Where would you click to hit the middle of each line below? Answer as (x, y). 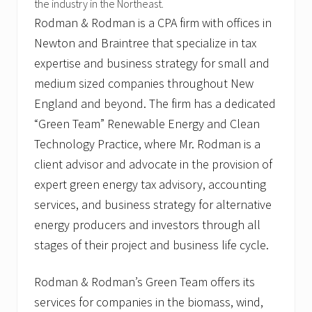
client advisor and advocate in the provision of (153, 164)
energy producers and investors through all (147, 225)
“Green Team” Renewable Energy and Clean (147, 124)
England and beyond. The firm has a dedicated (155, 104)
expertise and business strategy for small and (152, 63)
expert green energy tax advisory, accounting (150, 185)
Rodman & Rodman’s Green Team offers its (145, 282)
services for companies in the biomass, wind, (149, 302)
